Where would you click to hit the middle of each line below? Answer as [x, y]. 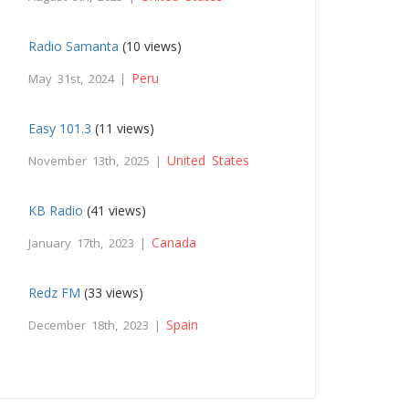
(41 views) [115, 210]
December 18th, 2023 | [98, 325]
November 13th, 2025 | [98, 161]
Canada [174, 242]
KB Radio [56, 210]
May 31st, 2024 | [80, 79]
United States [209, 160]
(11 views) [123, 128]
